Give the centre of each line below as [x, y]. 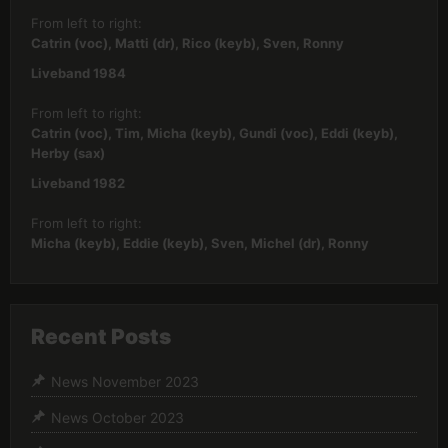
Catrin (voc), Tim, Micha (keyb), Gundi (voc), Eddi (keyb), [214, 133]
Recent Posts [101, 336]
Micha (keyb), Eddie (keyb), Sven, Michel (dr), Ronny [200, 243]
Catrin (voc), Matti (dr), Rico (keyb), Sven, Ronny [187, 43]
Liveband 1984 [78, 73]
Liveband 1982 [78, 183]
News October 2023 [117, 418]
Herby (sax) [68, 153]
